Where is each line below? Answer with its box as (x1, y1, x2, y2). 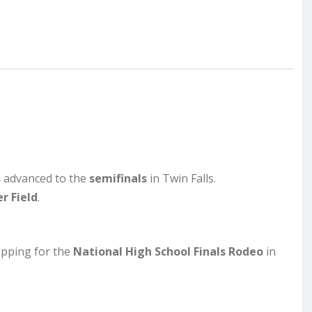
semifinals (89, 170, 147, 186)
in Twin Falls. (147, 170, 216, 186)
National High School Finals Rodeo (73, 243, 263, 259)
